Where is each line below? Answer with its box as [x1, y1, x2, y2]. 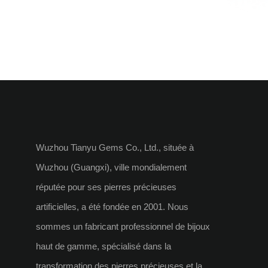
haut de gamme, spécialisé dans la [36, 240, 171, 251]
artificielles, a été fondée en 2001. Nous [36, 201, 188, 212]
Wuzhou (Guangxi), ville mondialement [36, 162, 187, 172]
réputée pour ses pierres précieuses [36, 181, 176, 192]
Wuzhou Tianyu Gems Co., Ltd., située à [36, 142, 194, 153]
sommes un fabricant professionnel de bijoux [36, 221, 210, 232]
